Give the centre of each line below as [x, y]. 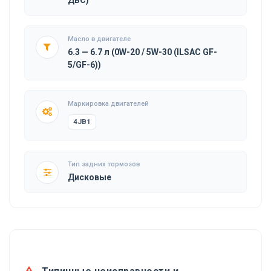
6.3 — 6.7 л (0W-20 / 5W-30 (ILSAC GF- [142, 52]
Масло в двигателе [99, 39]
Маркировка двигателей [108, 103]
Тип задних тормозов [104, 164]
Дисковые [90, 177]
